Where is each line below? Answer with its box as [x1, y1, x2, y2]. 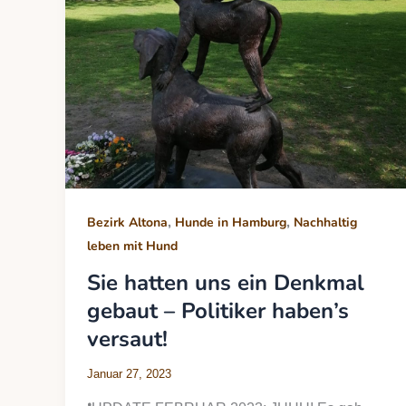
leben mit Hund [87, 237, 178, 255]
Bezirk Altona [87, 213, 168, 231]
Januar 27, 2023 [87, 367, 171, 382]
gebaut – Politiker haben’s [87, 295, 349, 325]
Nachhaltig [294, 213, 357, 231]
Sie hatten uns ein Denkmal [87, 267, 364, 297]
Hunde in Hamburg [175, 213, 286, 231]
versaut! [87, 324, 168, 353]
